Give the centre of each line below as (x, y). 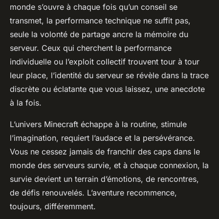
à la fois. (26, 102)
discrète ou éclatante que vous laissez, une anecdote (107, 89)
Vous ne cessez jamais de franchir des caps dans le (105, 151)
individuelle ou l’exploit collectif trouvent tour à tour (105, 61)
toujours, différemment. (53, 206)
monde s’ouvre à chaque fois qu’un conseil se (94, 7)
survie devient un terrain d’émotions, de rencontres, (104, 179)
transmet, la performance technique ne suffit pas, (100, 20)
